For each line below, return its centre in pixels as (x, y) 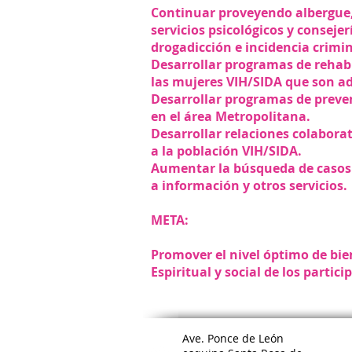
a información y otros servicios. (249, 185)
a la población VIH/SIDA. (226, 151)
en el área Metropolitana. (232, 116)
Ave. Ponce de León (233, 338)
